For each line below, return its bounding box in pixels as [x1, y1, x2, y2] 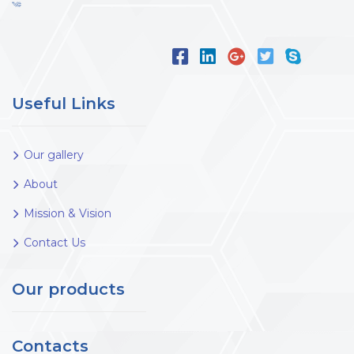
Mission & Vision [24, 206, 111, 221]
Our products [12, 280, 125, 299]
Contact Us [24, 235, 85, 250]
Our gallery [24, 148, 84, 163]
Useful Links [12, 94, 115, 114]
